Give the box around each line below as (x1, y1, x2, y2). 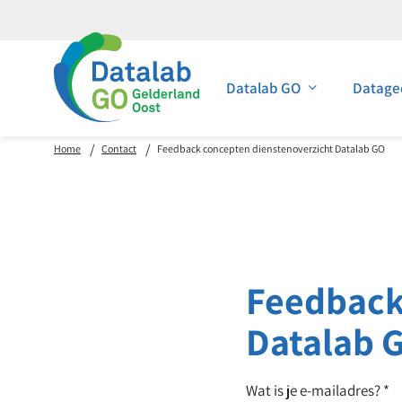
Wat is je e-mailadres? (246, 380, 383, 400)
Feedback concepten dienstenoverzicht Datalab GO (157, 142, 385, 155)
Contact (101, 142, 136, 155)
